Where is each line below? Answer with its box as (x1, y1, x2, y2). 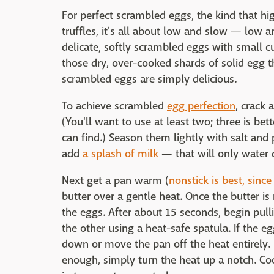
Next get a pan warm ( (62, 174, 169, 188)
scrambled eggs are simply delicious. (62, 72, 237, 86)
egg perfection (167, 99, 235, 113)
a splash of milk (83, 147, 158, 161)
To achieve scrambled (62, 99, 167, 113)
